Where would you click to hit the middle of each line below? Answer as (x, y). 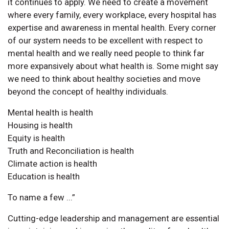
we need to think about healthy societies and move (104, 79)
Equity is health (36, 138)
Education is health (44, 177)
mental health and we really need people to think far (106, 53)
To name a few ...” (41, 198)
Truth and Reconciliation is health (71, 151)
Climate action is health (52, 164)
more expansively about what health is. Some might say (113, 66)
